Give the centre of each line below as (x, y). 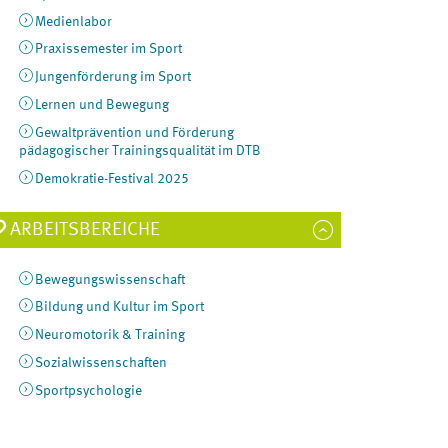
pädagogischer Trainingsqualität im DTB (140, 150)
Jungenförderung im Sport (112, 77)
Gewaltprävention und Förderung (134, 132)
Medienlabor (73, 21)
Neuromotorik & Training (109, 335)
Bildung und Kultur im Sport (119, 307)
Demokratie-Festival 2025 (111, 178)
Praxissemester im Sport (108, 49)
